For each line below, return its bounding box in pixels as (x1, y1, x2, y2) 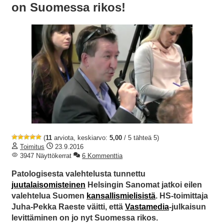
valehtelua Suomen (11, 191, 86, 200)
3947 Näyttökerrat (18, 152, 71, 160)
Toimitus (20, 143, 44, 151)
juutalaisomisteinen (11, 180, 85, 189)
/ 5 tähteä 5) (122, 134, 159, 142)
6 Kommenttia (82, 152, 122, 160)
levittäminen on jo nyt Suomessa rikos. (11, 213, 158, 222)
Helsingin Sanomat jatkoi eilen (85, 180, 202, 189)
